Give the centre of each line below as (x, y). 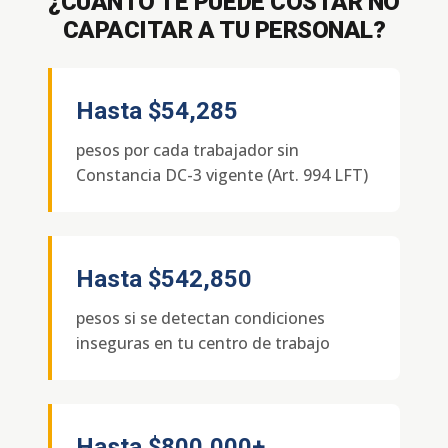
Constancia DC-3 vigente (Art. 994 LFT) (222, 175)
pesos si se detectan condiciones (200, 318)
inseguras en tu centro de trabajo (203, 343)
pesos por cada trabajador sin (187, 150)
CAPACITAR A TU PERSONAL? (224, 30)
